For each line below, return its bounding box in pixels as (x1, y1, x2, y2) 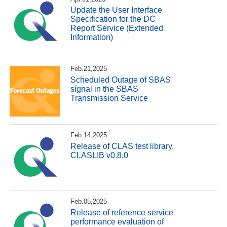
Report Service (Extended (70, 24, 164, 33)
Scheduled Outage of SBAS (70, 75, 171, 84)
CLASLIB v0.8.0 (70, 150, 129, 160)
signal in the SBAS (70, 84, 139, 93)
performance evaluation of (70, 217, 164, 226)
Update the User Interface (70, 6, 163, 15)
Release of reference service (70, 208, 174, 217)
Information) (70, 33, 113, 42)
